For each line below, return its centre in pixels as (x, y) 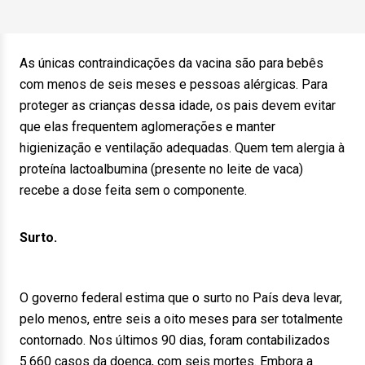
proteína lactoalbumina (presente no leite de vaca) (161, 169)
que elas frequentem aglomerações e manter (147, 127)
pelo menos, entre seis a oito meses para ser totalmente (181, 319)
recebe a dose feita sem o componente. (133, 190)
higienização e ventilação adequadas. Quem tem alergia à (182, 148)
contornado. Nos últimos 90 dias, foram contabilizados (175, 340)
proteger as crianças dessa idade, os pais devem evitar (178, 106)
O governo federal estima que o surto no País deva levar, (181, 298)
